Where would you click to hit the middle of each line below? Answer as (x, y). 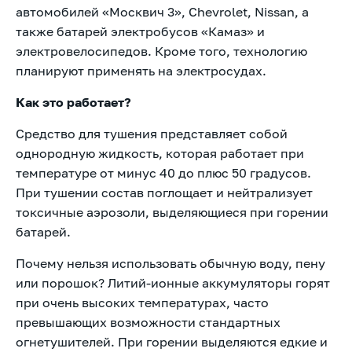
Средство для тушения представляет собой (152, 133)
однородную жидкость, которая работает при (160, 153)
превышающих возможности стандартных (148, 322)
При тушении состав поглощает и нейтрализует (164, 192)
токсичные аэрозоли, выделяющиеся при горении (172, 212)
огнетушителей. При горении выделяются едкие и (172, 341)
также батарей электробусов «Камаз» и (140, 31)
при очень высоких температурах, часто (142, 302)
